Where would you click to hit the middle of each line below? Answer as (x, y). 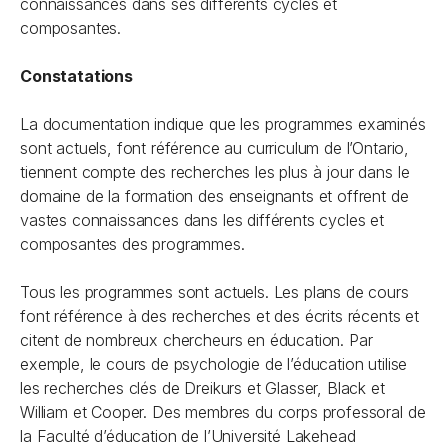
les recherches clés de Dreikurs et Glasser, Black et (202, 388)
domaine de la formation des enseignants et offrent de (214, 196)
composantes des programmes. (132, 244)
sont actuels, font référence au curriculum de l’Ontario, (215, 148)
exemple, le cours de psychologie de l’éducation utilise (214, 364)
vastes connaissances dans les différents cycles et (202, 220)
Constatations (76, 76)
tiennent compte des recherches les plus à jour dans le (215, 172)
